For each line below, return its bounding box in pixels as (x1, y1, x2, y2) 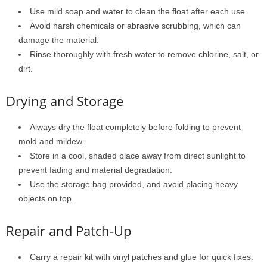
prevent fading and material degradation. (18, 165, 172, 175)
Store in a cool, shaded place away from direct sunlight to (30, 151, 246, 160)
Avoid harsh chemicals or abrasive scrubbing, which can (30, 21, 241, 30)
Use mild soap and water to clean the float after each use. (30, 7, 247, 16)
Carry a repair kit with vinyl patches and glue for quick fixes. (30, 252, 253, 262)
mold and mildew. (18, 136, 84, 146)
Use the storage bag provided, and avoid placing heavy (30, 179, 238, 189)
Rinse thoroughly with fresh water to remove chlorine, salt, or (30, 49, 259, 59)
